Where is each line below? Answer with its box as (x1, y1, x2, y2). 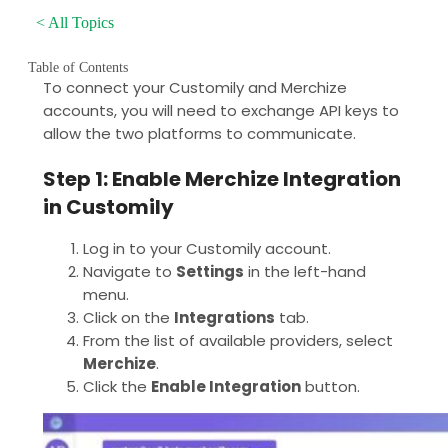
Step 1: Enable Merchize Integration (43, 164, 401, 193)
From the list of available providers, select (83, 329, 393, 351)
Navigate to (83, 260, 176, 282)
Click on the (83, 306, 174, 328)
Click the (83, 375, 151, 397)
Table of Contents (28, 59, 128, 75)
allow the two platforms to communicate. (43, 122, 356, 144)
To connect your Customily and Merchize (43, 76, 347, 98)
